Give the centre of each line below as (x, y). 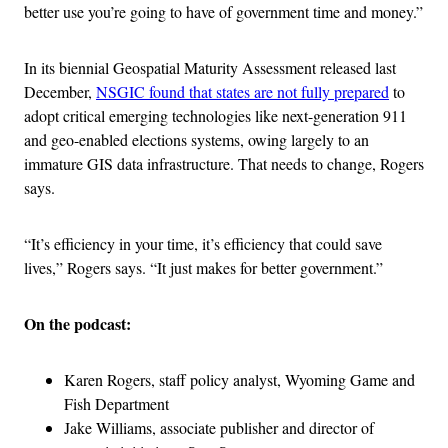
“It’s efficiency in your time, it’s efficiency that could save (203, 243)
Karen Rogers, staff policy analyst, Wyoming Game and (239, 379)
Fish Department (116, 403)
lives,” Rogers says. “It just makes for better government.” (203, 267)
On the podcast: (77, 323)
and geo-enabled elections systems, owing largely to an (196, 139)
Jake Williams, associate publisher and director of (219, 427)
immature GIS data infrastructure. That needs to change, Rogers (224, 163)
